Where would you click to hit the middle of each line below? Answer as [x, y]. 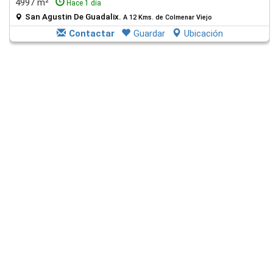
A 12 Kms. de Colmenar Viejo [168, 17]
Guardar [149, 34]
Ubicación [203, 34]
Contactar [91, 34]
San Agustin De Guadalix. [74, 16]
